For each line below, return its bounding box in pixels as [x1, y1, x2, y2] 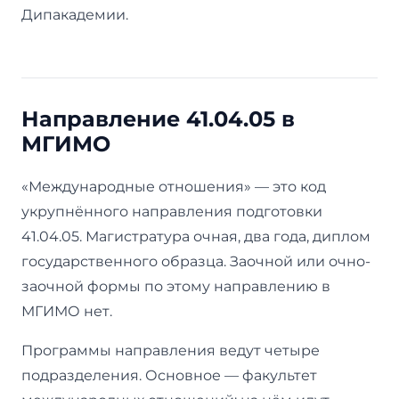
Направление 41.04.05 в [21, 105, 295, 132]
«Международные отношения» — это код [21, 177, 326, 195]
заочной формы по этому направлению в [21, 277, 330, 295]
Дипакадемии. [21, 5, 128, 23]
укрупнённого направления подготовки [21, 202, 322, 220]
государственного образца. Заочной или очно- [21, 252, 370, 270]
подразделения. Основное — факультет [21, 366, 317, 384]
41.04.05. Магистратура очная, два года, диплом [21, 227, 370, 245]
